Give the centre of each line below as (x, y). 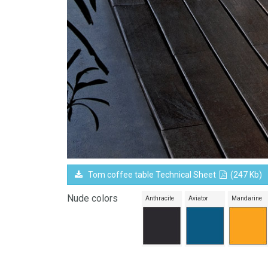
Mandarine (247, 199)
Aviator (198, 199)
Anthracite (160, 199)
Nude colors (92, 199)
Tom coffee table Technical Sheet (151, 175)
